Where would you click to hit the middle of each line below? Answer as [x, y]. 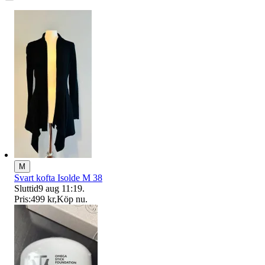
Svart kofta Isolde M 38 [58, 177]
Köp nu [71, 199]
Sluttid [26, 188]
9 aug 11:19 [60, 188]
